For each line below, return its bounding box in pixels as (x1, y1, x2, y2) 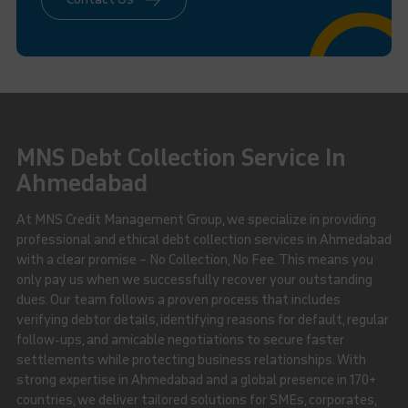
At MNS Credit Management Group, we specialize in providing (15, 211, 376, 228)
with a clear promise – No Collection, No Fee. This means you (15, 251, 373, 268)
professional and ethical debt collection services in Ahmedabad (15, 231, 392, 248)
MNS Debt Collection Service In (15, 144, 346, 171)
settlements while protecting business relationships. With (15, 352, 366, 368)
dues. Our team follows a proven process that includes (15, 291, 341, 308)
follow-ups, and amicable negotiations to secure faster (15, 331, 344, 348)
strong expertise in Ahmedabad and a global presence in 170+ (15, 372, 376, 388)
